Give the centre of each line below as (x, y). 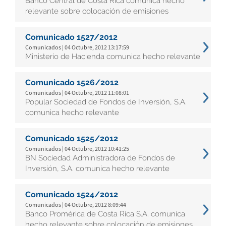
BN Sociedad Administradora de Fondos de (100, 158)
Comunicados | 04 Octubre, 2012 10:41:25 (77, 149)
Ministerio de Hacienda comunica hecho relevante (113, 56)
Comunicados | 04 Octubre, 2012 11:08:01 (77, 93)
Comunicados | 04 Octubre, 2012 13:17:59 (77, 47)
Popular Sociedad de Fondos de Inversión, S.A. (106, 102)
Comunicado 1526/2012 (72, 82)
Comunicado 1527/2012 (71, 37)
